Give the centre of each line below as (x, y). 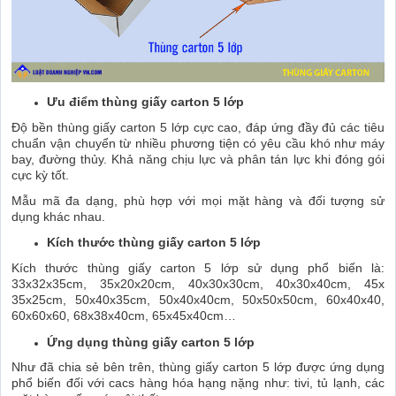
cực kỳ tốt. (40, 175)
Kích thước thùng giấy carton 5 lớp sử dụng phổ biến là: (198, 267)
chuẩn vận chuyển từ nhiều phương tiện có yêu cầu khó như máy (198, 143)
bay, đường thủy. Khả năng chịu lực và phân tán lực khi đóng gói (198, 159)
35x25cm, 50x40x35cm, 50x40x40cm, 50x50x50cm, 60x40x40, (198, 299)
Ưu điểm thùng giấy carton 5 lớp (145, 102)
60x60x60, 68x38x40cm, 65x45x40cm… (124, 315)
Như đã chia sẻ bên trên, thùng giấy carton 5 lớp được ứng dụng (198, 367)
